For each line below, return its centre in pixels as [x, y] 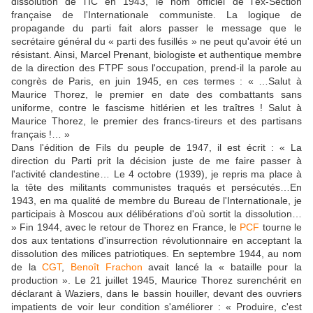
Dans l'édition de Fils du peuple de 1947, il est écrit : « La [156, 147]
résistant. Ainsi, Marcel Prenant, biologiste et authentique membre [156, 54]
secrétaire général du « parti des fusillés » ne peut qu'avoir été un [156, 41]
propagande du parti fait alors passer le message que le [156, 28]
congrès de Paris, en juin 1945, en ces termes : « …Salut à [156, 81]
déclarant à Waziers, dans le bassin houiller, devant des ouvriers [156, 293]
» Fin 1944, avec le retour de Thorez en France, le [126, 227]
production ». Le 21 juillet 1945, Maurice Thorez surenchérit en [156, 280]
